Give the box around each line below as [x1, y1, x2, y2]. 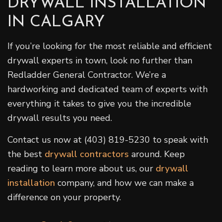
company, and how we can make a [55, 176, 194, 189]
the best [7, 148, 45, 160]
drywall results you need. [7, 111, 112, 124]
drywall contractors [45, 148, 129, 160]
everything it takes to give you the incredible [7, 97, 191, 110]
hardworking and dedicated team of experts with [7, 83, 208, 95]
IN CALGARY [7, 14, 105, 30]
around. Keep [129, 148, 185, 160]
